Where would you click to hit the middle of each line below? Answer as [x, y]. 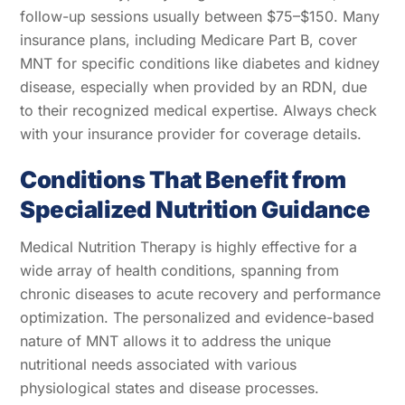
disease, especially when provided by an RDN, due [194, 86]
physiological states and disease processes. [170, 388]
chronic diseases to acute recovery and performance [201, 294]
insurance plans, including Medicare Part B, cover [189, 39]
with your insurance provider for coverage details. [191, 133]
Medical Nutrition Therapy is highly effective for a [189, 247]
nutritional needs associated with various [159, 365]
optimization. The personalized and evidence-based [198, 318]
